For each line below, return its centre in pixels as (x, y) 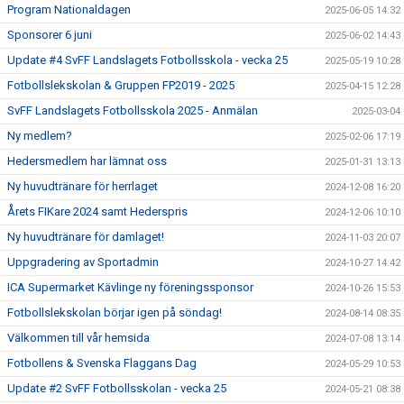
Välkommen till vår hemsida (78, 338)
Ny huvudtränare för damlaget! (86, 237)
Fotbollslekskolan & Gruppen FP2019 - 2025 (121, 85)
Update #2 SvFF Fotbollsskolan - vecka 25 (117, 388)
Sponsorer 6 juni (50, 35)
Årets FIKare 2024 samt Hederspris (97, 211)
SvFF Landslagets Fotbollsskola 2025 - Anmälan (133, 110)
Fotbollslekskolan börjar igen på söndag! (115, 312)
